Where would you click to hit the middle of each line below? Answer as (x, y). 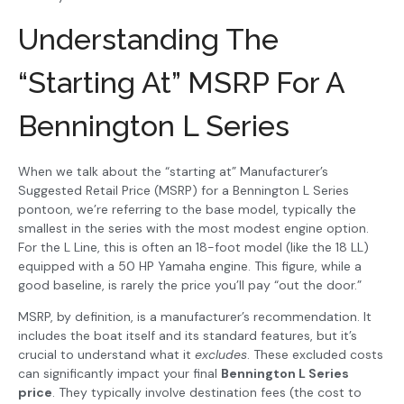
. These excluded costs (315, 355)
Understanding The (148, 39)
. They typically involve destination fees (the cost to (207, 393)
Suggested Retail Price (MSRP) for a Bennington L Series (184, 190)
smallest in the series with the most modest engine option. (193, 228)
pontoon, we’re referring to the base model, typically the (187, 209)
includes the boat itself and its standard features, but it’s (188, 336)
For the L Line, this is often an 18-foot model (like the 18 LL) (193, 247)
